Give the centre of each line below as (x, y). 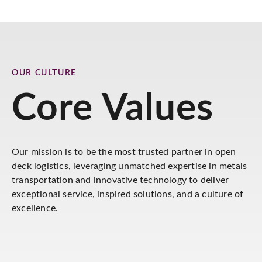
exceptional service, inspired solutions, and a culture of (128, 194)
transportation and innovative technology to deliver (120, 180)
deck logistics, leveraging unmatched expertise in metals (130, 166)
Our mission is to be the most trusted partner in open (124, 152)
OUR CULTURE (44, 73)
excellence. (35, 208)
